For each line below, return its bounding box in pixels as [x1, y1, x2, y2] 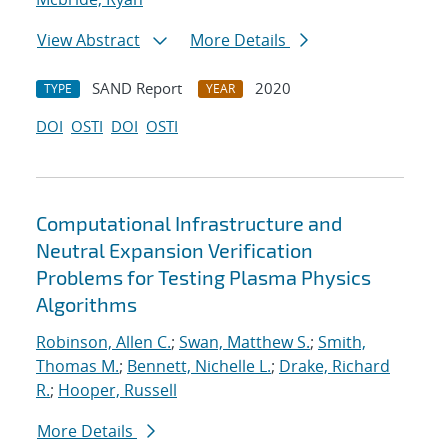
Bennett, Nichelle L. [127, 355, 271, 378]
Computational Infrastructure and [36, 211, 342, 236]
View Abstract [37, 29, 140, 52]
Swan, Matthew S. [179, 331, 310, 354]
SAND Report [92, 78, 182, 99]
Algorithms [36, 292, 137, 317]
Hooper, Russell [58, 379, 177, 402]
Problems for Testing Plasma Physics [36, 265, 371, 290]
